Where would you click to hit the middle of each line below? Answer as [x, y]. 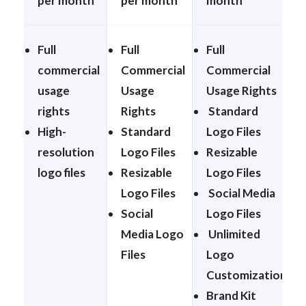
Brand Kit [231, 295]
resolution [66, 152]
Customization [247, 275]
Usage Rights [241, 90]
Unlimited [233, 234]
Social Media [241, 193]
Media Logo [152, 234]
